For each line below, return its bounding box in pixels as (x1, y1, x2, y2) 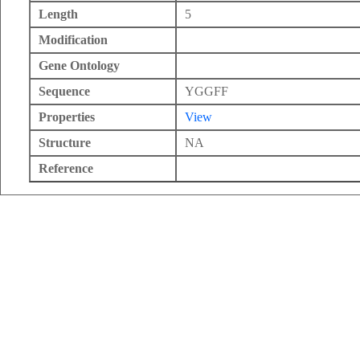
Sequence (39, 84, 90, 98)
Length (39, 7, 78, 21)
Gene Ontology (39, 59, 120, 72)
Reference (39, 162, 93, 175)
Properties (39, 110, 95, 124)
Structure (39, 136, 91, 149)
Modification (39, 33, 108, 47)
